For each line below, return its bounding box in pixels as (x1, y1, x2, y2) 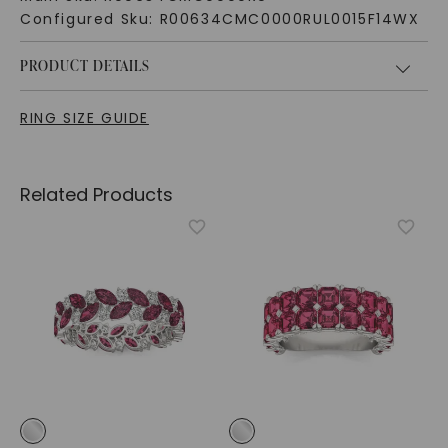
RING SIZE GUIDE (19, 108, 149, 129)
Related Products (19, 182, 173, 208)
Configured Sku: (19, 9, 160, 30)
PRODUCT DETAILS (19, 56, 150, 76)
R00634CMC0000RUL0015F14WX (159, 9, 420, 30)
